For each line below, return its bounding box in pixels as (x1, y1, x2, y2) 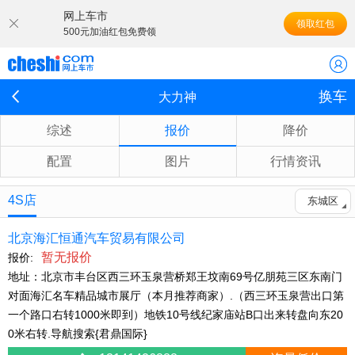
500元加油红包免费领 (63, 26, 156, 37)
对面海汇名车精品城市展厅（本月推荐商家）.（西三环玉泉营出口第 (8, 289, 344, 302)
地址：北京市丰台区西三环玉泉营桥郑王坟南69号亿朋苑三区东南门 (8, 270, 342, 283)
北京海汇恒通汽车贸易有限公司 (8, 231, 185, 245)
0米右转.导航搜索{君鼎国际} (8, 327, 147, 340)
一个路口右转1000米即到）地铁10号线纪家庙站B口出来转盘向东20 (8, 308, 343, 321)
